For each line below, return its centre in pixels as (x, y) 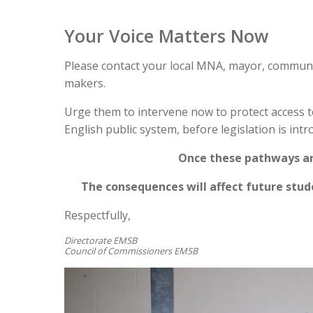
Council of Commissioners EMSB (131, 251)
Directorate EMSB (101, 241)
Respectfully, (97, 216)
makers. (85, 83)
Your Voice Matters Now (166, 36)
